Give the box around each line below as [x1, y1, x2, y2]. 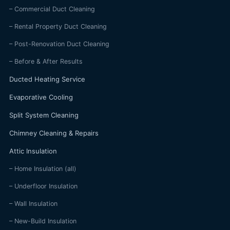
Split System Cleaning [9, 111, 79, 120]
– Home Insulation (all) [9, 165, 76, 173]
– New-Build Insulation [9, 217, 76, 225]
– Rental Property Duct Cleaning [9, 23, 107, 31]
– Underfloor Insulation [9, 182, 78, 190]
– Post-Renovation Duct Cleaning [9, 40, 109, 48]
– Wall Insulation [9, 200, 57, 208]
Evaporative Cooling [9, 93, 73, 102]
